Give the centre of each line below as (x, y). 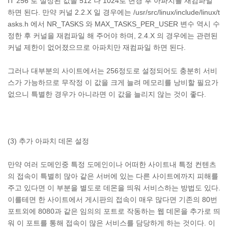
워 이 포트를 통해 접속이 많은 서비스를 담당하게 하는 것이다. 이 (111, 223)
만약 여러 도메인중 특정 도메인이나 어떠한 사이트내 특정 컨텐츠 (112, 164)
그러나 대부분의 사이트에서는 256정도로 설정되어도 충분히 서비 (112, 71)
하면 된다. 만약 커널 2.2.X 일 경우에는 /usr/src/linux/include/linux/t (114, 12)
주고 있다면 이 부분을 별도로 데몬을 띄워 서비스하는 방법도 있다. (114, 188)
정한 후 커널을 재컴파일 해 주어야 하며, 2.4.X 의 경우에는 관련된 (113, 36)
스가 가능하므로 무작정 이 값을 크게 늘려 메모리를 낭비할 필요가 (113, 82)
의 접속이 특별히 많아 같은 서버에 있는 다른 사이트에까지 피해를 (113, 176)
